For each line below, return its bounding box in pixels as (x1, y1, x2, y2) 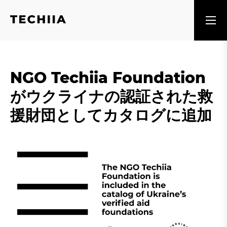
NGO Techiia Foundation (10, 68, 206, 87)
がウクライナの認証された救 (10, 87, 213, 106)
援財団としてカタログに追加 (10, 106, 212, 125)
